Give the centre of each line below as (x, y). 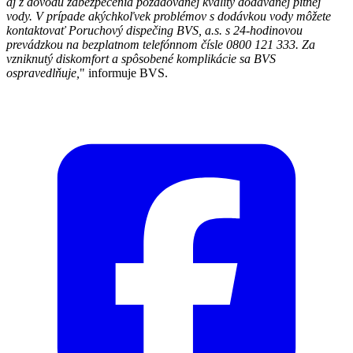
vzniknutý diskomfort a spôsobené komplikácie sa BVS (141, 59)
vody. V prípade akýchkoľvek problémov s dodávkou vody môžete (169, 17)
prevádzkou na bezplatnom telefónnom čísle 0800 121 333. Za (161, 45)
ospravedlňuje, (43, 73)
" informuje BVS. (124, 73)
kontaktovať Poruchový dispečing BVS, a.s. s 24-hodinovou (154, 31)
